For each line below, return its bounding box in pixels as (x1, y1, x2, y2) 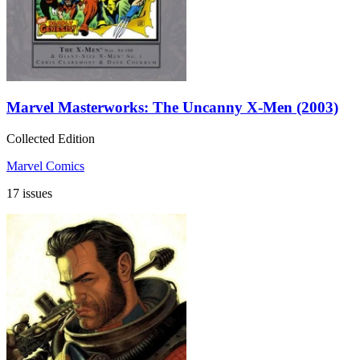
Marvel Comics (6, 159, 84, 174)
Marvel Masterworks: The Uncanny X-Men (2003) (6, 99, 338, 117)
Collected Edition (6, 132, 95, 146)
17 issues (6, 186, 52, 201)
